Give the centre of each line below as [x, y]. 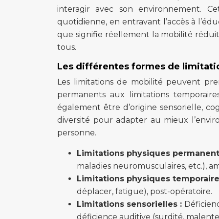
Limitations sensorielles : [131, 204]
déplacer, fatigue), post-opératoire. [144, 191]
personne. [77, 133]
